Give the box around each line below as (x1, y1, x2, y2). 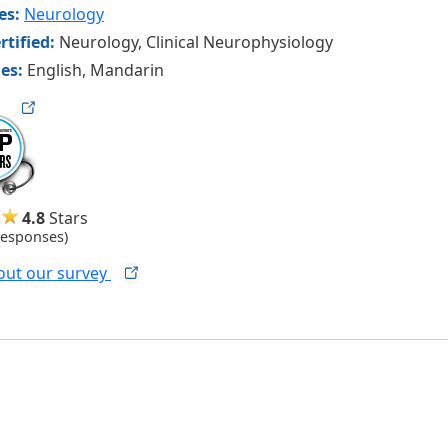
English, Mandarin (27, 58, 164, 81)
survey (57, 261, 111, 284)
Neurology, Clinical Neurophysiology (59, 30, 333, 53)
